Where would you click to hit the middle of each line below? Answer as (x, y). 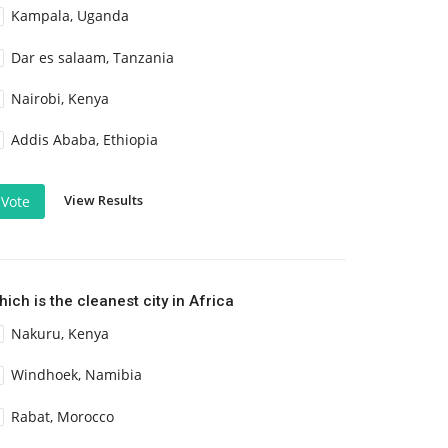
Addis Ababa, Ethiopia (85, 139)
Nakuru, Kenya (60, 334)
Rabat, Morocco (63, 416)
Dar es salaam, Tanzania (93, 57)
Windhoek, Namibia (77, 375)
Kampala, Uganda (70, 16)
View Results (103, 200)
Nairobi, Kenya (60, 98)
